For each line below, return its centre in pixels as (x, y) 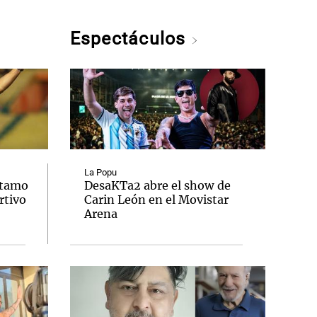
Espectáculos (130, 39)
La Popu (100, 172)
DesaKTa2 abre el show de (157, 185)
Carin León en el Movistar (156, 200)
